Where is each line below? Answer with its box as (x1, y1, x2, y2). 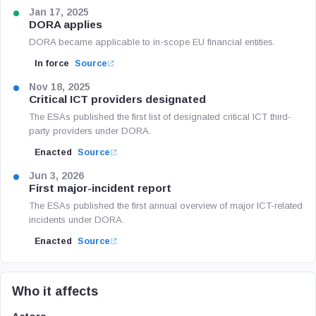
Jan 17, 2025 (29, 7, 89, 18)
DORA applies (29, 18, 102, 30)
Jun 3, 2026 (29, 171, 84, 181)
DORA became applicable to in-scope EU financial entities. (29, 37, 275, 47)
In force (35, 59, 69, 68)
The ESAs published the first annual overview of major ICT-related (29, 200, 303, 211)
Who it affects (12, 284, 98, 298)
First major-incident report (29, 182, 171, 194)
